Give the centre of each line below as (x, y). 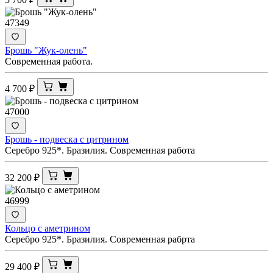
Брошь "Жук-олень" (46, 50)
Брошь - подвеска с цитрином (67, 139)
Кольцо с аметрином (48, 228)
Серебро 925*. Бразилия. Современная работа (100, 150)
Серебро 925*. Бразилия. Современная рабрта (100, 239)
